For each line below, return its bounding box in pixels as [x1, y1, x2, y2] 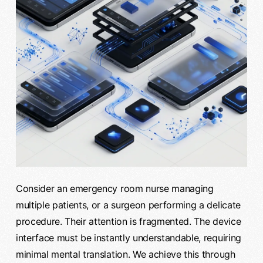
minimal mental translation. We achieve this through [15, 248, 235, 261]
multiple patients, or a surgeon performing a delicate [15, 199, 241, 211]
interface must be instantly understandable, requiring [15, 232, 241, 244]
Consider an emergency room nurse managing [15, 183, 214, 195]
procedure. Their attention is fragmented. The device [15, 215, 241, 228]
